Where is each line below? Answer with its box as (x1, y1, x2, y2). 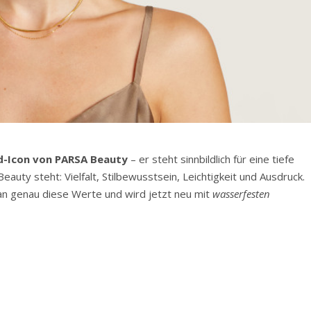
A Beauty (81, 152, 128, 167)
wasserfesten (212, 187, 271, 201)
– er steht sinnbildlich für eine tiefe (128, 152, 295, 167)
